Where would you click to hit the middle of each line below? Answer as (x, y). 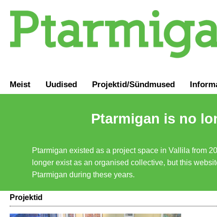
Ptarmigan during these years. (83, 174)
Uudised (61, 84)
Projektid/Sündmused (133, 84)
